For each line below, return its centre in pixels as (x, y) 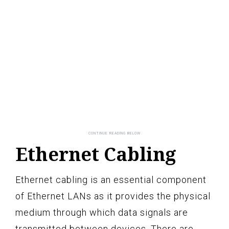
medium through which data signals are (102, 212)
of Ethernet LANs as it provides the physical (113, 196)
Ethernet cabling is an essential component (111, 179)
